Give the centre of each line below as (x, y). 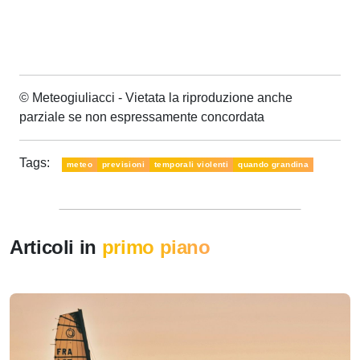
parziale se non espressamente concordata (142, 117)
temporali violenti (192, 164)
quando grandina (274, 164)
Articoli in (56, 247)
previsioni (123, 164)
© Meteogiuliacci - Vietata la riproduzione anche (156, 97)
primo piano (156, 247)
